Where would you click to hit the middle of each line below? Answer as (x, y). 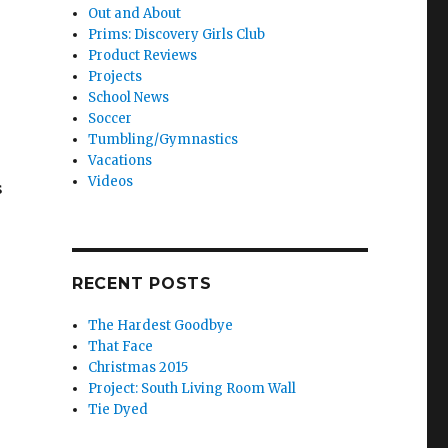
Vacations (120, 160)
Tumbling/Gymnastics (163, 139)
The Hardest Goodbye (161, 325)
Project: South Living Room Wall (192, 388)
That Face (121, 346)
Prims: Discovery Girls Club (177, 34)
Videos (111, 181)
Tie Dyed (118, 409)
